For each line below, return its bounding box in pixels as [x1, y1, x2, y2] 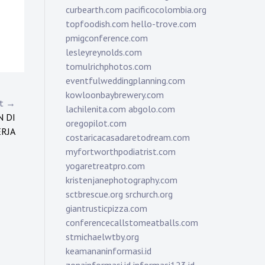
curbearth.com [66, 4, 122, 15]
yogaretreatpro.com [66, 160, 145, 172]
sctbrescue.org [66, 188, 123, 200]
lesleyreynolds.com [66, 46, 142, 58]
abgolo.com [128, 103, 175, 115]
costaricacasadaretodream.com [66, 131, 190, 143]
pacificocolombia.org [125, 4, 206, 15]
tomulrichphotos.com [66, 60, 151, 72]
